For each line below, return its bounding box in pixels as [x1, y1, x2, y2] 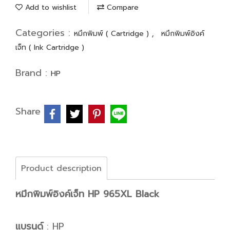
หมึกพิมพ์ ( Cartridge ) [74, 28, 151, 39]
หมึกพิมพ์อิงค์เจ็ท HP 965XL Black [15, 187, 159, 201]
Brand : [15, 66, 51, 80]
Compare [104, 2, 139, 13]
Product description [21, 162, 102, 175]
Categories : [15, 26, 74, 40]
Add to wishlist [23, 2, 76, 13]
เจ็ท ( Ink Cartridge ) [15, 42, 84, 53]
